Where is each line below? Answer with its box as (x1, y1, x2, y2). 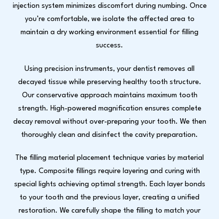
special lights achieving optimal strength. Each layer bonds (14, 180, 205, 188)
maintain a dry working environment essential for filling (21, 28, 198, 36)
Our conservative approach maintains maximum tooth (22, 91, 197, 99)
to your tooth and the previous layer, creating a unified (20, 194, 199, 201)
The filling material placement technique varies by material (15, 154, 204, 162)
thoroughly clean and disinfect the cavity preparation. (21, 131, 198, 139)
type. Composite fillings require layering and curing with (19, 167, 200, 175)
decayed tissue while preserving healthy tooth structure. (18, 78, 201, 86)
